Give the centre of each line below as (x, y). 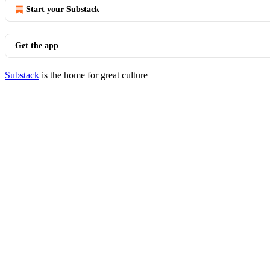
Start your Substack (63, 9)
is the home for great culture (93, 75)
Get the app (37, 46)
